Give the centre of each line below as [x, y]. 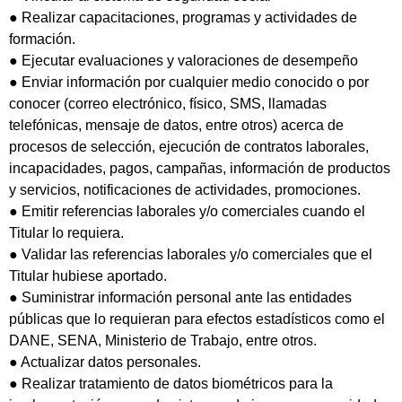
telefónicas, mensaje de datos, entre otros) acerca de [176, 126]
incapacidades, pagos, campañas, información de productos [200, 169]
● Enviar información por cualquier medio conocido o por [189, 83]
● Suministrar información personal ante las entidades [180, 298]
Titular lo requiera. [66, 233]
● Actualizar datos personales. [105, 363]
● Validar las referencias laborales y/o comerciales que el [191, 255]
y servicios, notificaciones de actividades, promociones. [185, 190]
